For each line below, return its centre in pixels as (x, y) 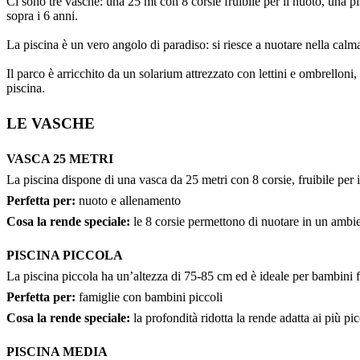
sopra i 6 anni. (42, 16)
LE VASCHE (51, 124)
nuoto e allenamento (128, 201)
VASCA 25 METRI (60, 159)
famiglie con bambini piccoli (149, 297)
